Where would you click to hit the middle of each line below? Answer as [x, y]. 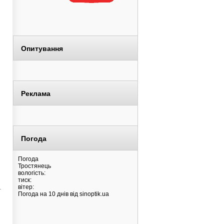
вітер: [26, 187]
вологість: [32, 173]
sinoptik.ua [94, 194]
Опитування [42, 48]
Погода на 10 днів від [49, 194]
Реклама [36, 93]
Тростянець [34, 166]
